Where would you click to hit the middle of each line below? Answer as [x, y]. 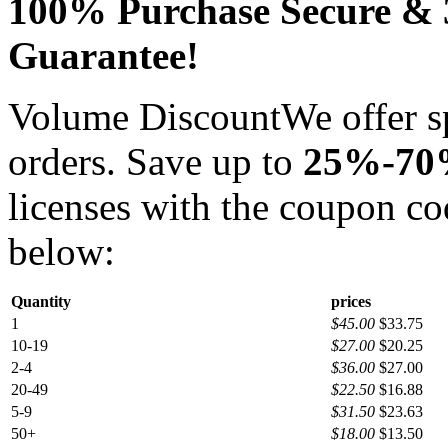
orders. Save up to [155, 161]
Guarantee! [103, 55]
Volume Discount [144, 116]
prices [351, 301]
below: [61, 251]
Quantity [41, 301]
